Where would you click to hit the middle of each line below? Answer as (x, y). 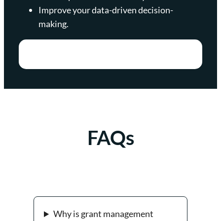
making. (54, 23)
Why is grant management (104, 214)
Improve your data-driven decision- (106, 10)
